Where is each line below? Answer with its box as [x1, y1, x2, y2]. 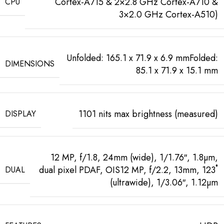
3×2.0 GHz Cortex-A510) [119, 7, 218, 21]
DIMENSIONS [5, 58, 54, 70]
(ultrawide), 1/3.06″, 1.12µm [110, 175, 218, 189]
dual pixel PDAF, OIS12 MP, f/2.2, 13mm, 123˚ [39, 163, 218, 176]
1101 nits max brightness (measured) [78, 107, 218, 120]
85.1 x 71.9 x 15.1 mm [136, 63, 218, 77]
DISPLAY [5, 107, 36, 119]
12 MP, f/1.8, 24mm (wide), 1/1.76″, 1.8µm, [50, 150, 218, 164]
